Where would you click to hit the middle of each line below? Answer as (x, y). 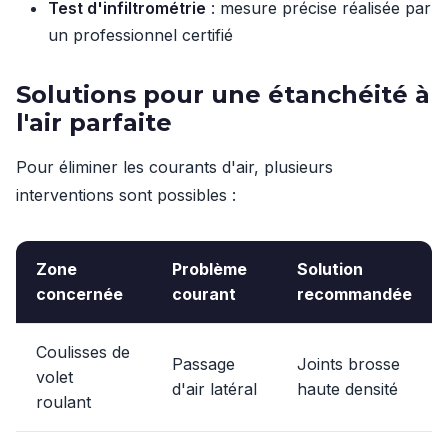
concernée (79, 294)
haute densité (347, 389)
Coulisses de (83, 352)
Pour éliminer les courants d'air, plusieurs (174, 167)
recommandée (354, 294)
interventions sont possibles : (126, 195)
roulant (63, 402)
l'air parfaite (94, 122)
